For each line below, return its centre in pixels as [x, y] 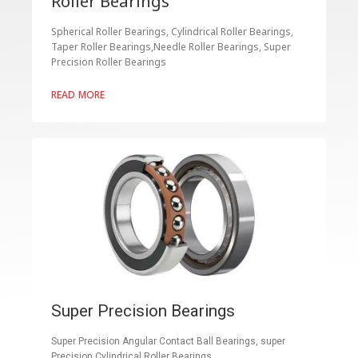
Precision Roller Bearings [109, 62]
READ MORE [78, 95]
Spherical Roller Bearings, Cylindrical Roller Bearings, [172, 32]
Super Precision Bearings [143, 311]
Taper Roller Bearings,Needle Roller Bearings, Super [171, 47]
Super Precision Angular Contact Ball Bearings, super [168, 342]
